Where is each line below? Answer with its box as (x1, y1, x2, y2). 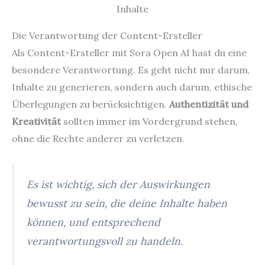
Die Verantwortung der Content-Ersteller (12, 30, 202, 42)
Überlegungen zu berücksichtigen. (12, 98, 169, 111)
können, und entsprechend (27, 215, 160, 229)
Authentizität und (169, 98, 248, 111)
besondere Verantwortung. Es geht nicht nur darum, (12, 64, 250, 76)
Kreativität (12, 115, 61, 128)
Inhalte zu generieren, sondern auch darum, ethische (12, 81, 252, 93)
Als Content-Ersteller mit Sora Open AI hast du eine (12, 47, 247, 59)
